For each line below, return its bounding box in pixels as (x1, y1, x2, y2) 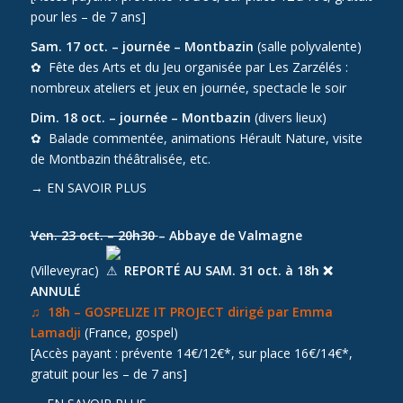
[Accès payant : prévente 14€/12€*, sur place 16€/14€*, (30, 344, 353, 362)
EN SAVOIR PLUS (46, 179, 147, 197)
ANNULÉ (30, 282, 81, 300)
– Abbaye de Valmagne (157, 226, 302, 244)
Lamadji (30, 323, 81, 341)
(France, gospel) (84, 323, 178, 341)
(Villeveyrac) (30, 261, 106, 279)
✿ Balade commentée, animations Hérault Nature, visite (30, 129, 363, 147)
